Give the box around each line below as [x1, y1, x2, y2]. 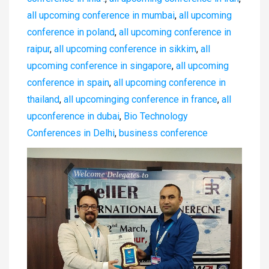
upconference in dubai [27, 110, 119, 122]
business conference [119, 127, 208, 139]
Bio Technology [124, 110, 188, 122]
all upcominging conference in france [64, 93, 217, 105]
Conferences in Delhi [27, 127, 115, 139]
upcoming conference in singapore [27, 59, 172, 71]
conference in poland [27, 26, 115, 38]
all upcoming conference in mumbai [27, 9, 175, 21]
